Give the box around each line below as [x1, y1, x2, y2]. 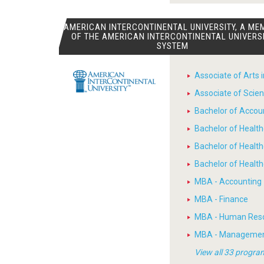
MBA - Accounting [194, 177, 262, 186]
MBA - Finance [194, 194, 249, 204]
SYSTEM [157, 41, 189, 51]
